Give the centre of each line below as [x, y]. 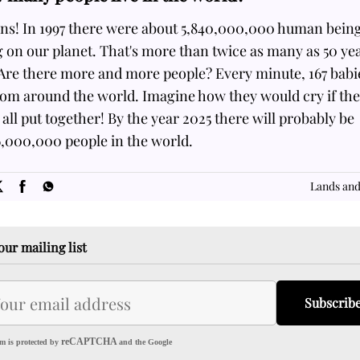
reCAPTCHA [89, 342]
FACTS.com [189, 153]
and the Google [145, 342]
